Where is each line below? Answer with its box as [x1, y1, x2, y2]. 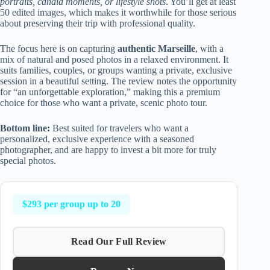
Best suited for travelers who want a [50, 123, 189, 134]
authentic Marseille [118, 43, 195, 54]
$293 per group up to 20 [22, 199, 121, 210]
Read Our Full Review [71, 236, 167, 247]
